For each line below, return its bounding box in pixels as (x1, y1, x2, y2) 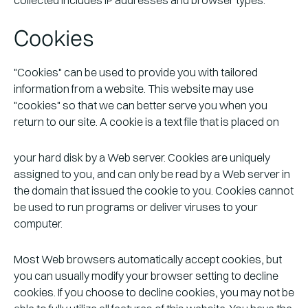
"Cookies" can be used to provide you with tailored (13, 65, 258, 79)
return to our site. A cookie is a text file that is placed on (13, 114, 279, 129)
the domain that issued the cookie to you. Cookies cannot (13, 183, 294, 197)
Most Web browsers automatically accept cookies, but (13, 252, 282, 267)
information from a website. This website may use (13, 81, 254, 96)
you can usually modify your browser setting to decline (13, 269, 278, 283)
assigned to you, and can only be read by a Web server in (13, 166, 290, 181)
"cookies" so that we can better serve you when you (13, 98, 267, 112)
